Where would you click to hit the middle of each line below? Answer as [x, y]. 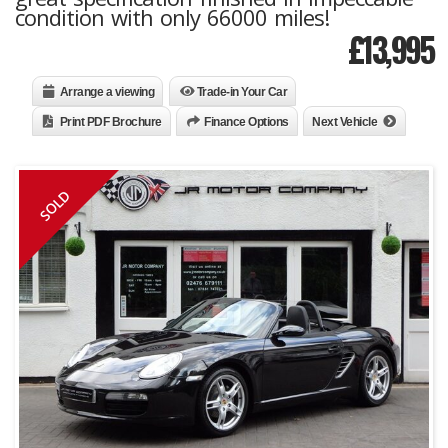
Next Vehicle [344, 122]
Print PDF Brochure [110, 122]
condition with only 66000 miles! [172, 17]
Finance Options [246, 122]
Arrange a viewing [106, 92]
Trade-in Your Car [241, 92]
